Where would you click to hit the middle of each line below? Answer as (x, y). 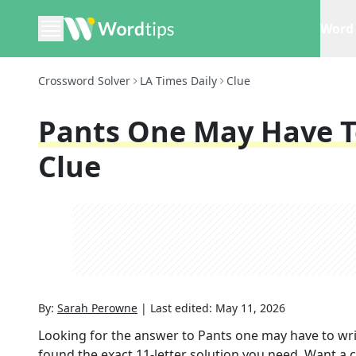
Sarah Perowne (97, 308)
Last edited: (183, 308)
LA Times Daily (178, 81)
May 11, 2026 (250, 308)
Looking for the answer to (118, 335)
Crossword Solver (84, 81)
